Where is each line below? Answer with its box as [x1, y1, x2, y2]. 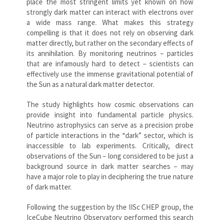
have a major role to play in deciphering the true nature [27, 171, 193, 181]
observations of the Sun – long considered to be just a [27, 151, 193, 161]
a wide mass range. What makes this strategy [27, 17, 193, 27]
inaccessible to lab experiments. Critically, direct [27, 140, 193, 150]
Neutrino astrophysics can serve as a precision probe [27, 120, 193, 130]
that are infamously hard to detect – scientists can [27, 58, 193, 68]
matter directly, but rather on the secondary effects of [27, 38, 193, 48]
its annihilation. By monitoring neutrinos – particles [27, 48, 193, 58]
